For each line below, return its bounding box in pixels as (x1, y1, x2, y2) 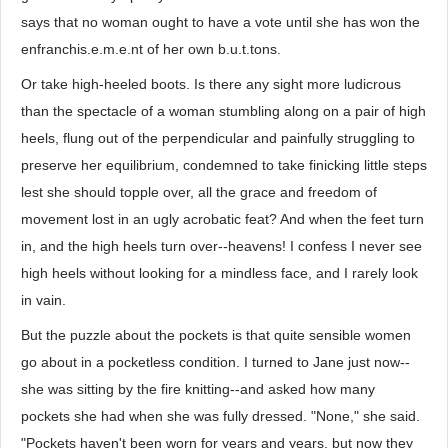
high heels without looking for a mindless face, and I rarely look (21, 265, 418, 281)
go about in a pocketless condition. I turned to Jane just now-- (21, 354, 410, 370)
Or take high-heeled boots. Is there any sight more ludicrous (21, 76, 401, 92)
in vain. (21, 292, 66, 308)
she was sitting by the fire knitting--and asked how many (21, 381, 375, 397)
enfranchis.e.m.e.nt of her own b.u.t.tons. (21, 41, 281, 57)
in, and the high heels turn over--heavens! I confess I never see (21, 238, 422, 254)
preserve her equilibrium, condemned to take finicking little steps (21, 157, 427, 173)
